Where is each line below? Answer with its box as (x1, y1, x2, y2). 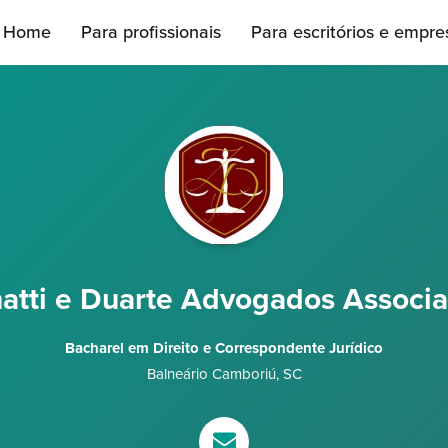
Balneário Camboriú (146, 365, 276, 383)
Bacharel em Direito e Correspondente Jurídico (65, 339, 383, 357)
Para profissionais (81, 21, 221, 43)
